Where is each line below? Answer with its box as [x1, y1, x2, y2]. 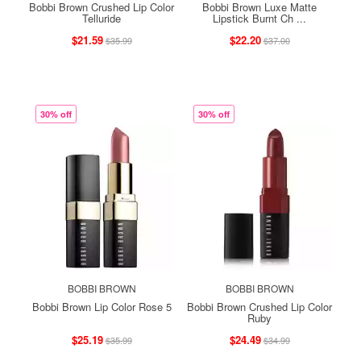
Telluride [82, 10, 121, 26]
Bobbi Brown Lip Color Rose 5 [31, 298, 172, 314]
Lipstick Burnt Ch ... [213, 10, 306, 26]
